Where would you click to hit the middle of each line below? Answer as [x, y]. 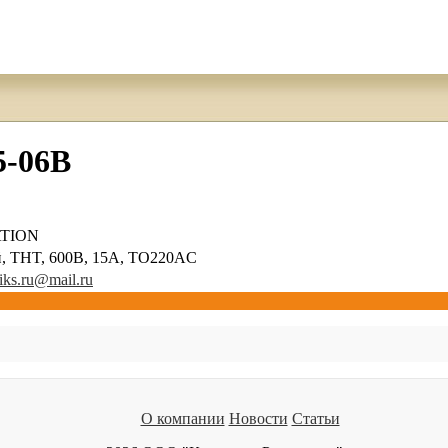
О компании [182, 418]
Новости [258, 418]
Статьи [315, 418]
